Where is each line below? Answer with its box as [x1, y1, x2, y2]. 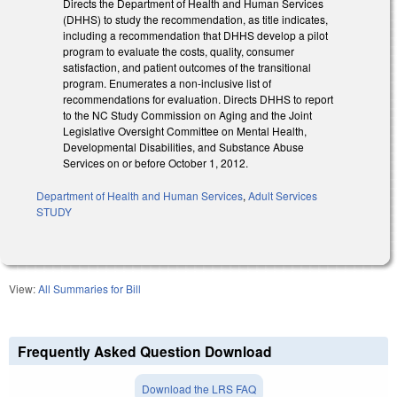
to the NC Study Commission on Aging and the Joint [63, 107, 312, 123]
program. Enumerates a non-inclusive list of [63, 75, 271, 91]
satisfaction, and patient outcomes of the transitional [63, 59, 311, 75]
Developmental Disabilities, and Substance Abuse [63, 139, 304, 155]
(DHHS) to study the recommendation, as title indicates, [63, 12, 328, 27]
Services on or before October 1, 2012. [63, 155, 248, 171]
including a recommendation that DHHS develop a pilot [63, 27, 328, 43]
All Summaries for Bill [38, 281, 141, 297]
